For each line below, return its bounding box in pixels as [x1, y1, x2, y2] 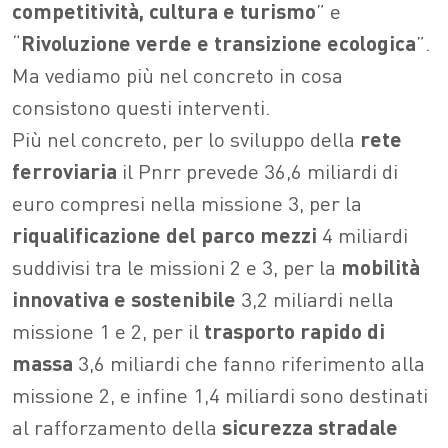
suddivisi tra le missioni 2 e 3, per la [12, 253, 341, 280]
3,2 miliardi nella [236, 285, 394, 312]
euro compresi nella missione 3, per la [12, 189, 362, 216]
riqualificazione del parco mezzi [12, 221, 317, 248]
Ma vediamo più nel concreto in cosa [12, 61, 343, 88]
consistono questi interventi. [12, 93, 270, 120]
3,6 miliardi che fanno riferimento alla [73, 349, 425, 376]
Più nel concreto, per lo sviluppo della [12, 125, 360, 152]
